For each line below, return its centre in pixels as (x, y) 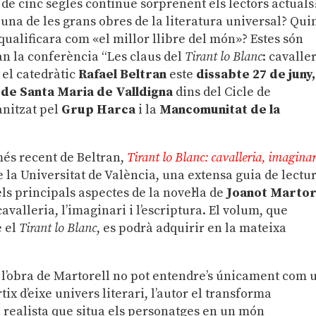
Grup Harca (99, 109)
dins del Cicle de (222, 92)
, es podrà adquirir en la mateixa (192, 228)
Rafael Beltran (123, 74)
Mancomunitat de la (220, 109)
